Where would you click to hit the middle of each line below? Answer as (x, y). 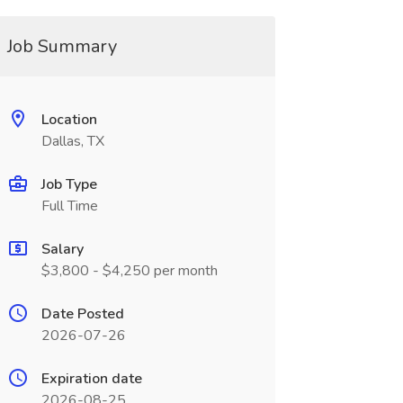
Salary (62, 249)
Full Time (69, 206)
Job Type (69, 184)
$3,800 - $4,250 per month (129, 271)
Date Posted (82, 314)
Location (69, 120)
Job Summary (62, 46)
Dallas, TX (72, 141)
